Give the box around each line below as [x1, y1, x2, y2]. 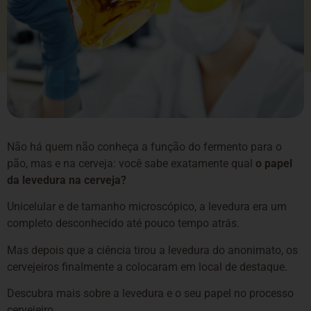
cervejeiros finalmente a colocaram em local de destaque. [7, 260, 287, 274]
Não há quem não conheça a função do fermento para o [7, 140, 282, 153]
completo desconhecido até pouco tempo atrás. [7, 217, 242, 230]
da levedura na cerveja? [7, 173, 126, 187]
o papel [255, 156, 292, 170]
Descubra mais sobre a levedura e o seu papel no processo [7, 287, 294, 301]
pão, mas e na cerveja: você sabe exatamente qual [7, 156, 255, 170]
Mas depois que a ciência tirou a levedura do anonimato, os [7, 243, 298, 257]
